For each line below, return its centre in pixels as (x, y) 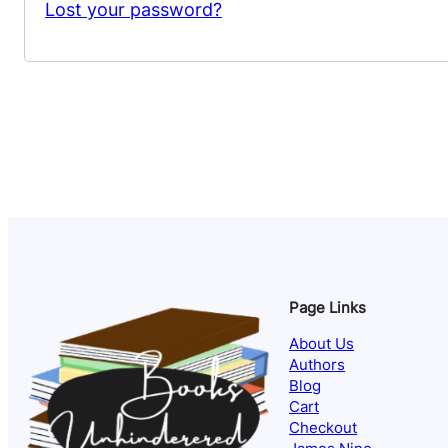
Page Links (327, 308)
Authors (317, 365)
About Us (321, 344)
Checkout (323, 428)
